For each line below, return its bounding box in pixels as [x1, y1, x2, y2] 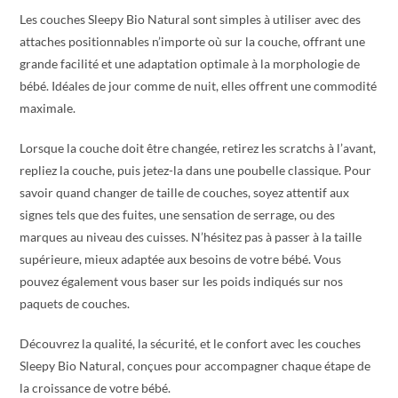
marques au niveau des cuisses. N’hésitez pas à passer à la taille [20, 228, 362, 244]
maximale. [20, 99, 76, 115]
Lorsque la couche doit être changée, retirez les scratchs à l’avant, [20, 139, 377, 155]
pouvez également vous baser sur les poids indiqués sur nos [20, 273, 344, 289]
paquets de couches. [20, 295, 131, 311]
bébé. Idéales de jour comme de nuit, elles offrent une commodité [20, 77, 378, 93]
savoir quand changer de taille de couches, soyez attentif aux [20, 184, 350, 200]
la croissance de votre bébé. [20, 379, 171, 395]
